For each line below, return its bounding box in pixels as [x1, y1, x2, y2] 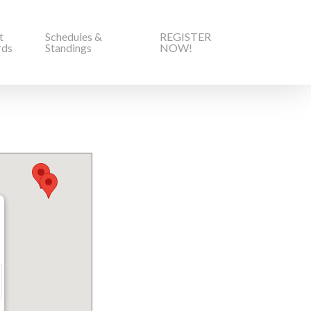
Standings [44, 41, 92, 54]
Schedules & [44, 30, 102, 43]
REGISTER [159, 30, 211, 43]
